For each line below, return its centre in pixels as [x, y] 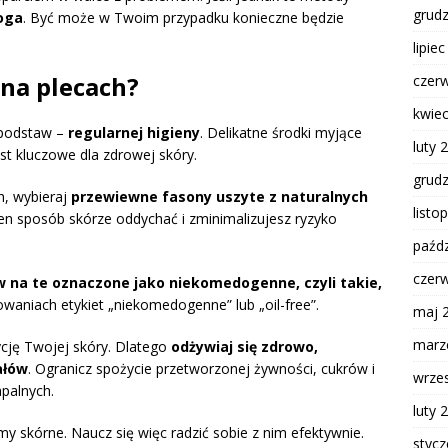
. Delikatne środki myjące [281, 133]
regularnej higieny [134, 133]
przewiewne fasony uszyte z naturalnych [219, 197]
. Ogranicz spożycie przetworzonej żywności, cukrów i [201, 369]
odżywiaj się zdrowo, [244, 347]
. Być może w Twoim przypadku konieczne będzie [183, 18]
